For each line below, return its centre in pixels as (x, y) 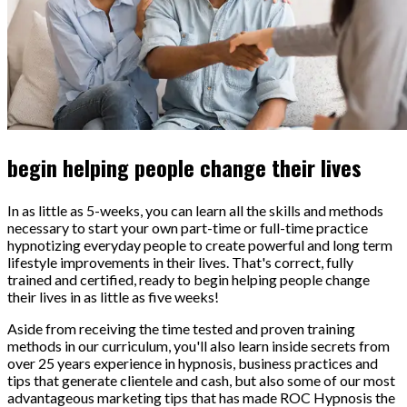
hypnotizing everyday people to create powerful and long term (200, 244)
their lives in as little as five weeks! (113, 296)
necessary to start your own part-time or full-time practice (188, 227)
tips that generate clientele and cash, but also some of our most (201, 380)
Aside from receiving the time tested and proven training (181, 328)
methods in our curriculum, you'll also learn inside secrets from (199, 345)
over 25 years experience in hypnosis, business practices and (193, 362)
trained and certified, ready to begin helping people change (189, 279)
